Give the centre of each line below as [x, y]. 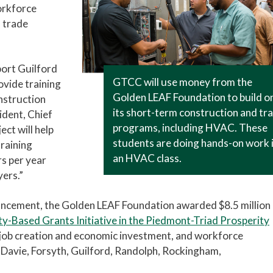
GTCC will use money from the [183, 82]
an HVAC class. [147, 158]
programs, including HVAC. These [190, 128]
